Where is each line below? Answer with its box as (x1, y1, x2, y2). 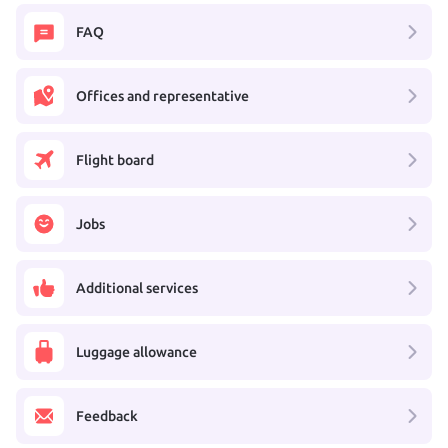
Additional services (76, 279, 198, 296)
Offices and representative (76, 87, 249, 104)
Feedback (76, 407, 138, 424)
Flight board (76, 151, 154, 168)
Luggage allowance (76, 343, 197, 360)
